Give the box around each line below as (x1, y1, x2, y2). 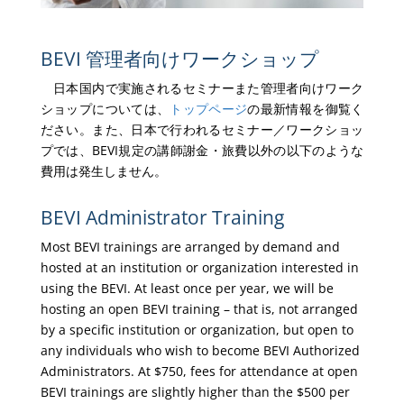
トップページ (170, 100, 248, 118)
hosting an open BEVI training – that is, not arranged (40, 300, 358, 318)
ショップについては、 (40, 100, 170, 118)
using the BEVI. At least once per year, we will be (40, 280, 334, 298)
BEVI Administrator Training (40, 205, 284, 231)
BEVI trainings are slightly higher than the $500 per (40, 383, 350, 401)
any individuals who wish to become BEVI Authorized (40, 342, 360, 360)
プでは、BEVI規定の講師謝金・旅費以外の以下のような (40, 142, 364, 160)
